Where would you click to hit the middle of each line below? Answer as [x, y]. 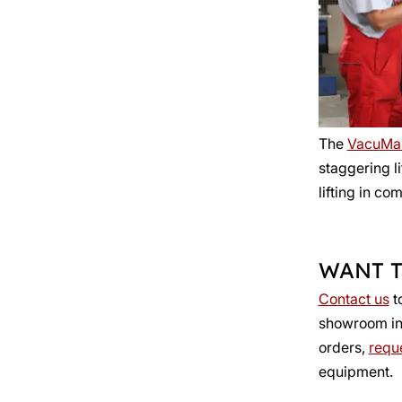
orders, [343, 347]
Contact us [354, 298]
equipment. [355, 371]
